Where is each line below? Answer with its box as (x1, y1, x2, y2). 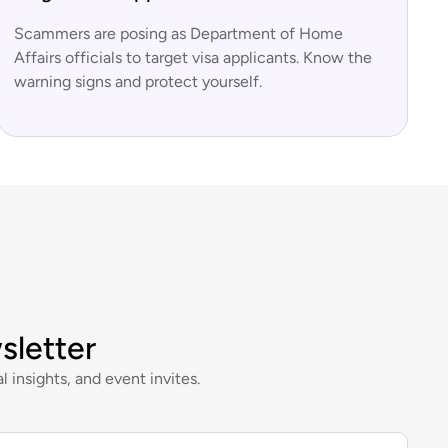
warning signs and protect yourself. (14, 72, 263, 92)
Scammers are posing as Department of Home (14, 24, 344, 44)
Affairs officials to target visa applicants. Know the (14, 48, 373, 68)
